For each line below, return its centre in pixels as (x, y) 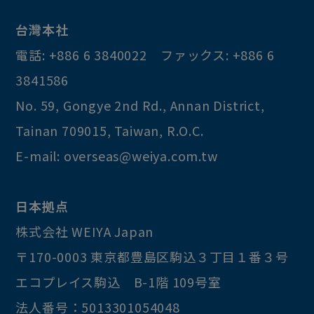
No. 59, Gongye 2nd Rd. (89, 105)
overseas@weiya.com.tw (141, 156)
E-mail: (40, 156)
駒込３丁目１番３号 (229, 257)
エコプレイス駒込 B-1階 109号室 (118, 282)
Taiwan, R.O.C (157, 130)
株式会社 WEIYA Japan (85, 231)
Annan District (215, 105)
